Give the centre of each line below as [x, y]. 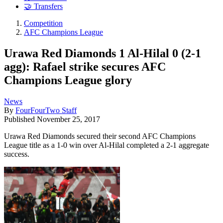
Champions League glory [68, 80]
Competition [43, 23]
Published [20, 119]
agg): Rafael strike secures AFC [85, 66]
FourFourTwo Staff [46, 110]
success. [17, 154]
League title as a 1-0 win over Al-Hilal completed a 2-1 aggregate [107, 145]
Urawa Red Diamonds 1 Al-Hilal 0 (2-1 [103, 53]
